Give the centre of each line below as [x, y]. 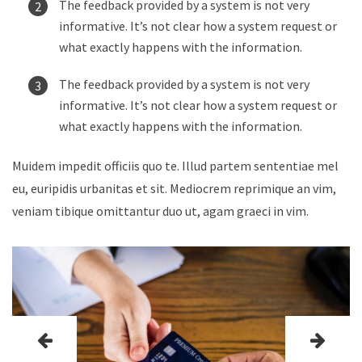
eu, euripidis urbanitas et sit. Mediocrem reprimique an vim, [174, 188]
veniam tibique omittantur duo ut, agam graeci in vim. [160, 210]
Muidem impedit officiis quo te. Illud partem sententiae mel [175, 165]
